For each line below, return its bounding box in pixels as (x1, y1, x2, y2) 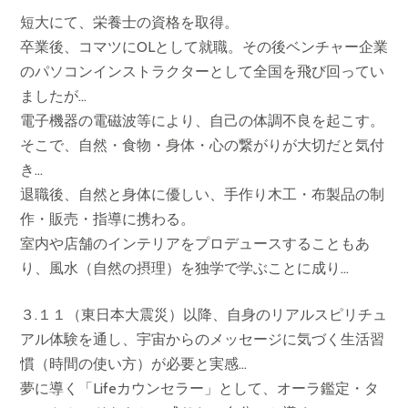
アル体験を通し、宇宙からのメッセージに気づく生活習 (20, 330, 384, 348)
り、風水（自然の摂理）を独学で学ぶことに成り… (20, 259, 349, 277)
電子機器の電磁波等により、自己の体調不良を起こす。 (20, 111, 384, 129)
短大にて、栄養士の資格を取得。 (20, 13, 239, 31)
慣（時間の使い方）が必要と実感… (20, 354, 247, 372)
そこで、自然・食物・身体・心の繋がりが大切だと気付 (20, 136, 384, 154)
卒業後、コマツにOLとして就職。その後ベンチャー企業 (20, 37, 388, 56)
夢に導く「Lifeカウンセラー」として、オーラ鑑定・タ (20, 379, 379, 397)
